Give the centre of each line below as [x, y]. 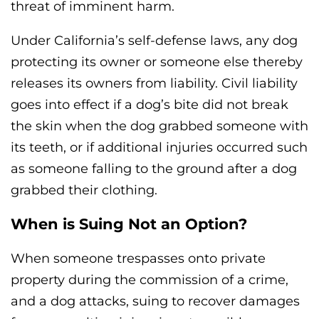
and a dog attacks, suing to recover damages [155, 302]
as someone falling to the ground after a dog [154, 168]
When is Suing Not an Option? [129, 224]
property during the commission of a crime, [150, 280]
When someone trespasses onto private [138, 259]
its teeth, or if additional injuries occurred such [159, 147]
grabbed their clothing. [84, 190]
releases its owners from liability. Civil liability [154, 83]
